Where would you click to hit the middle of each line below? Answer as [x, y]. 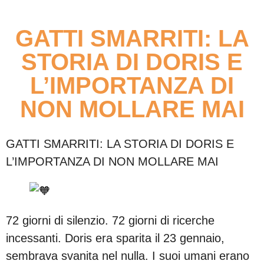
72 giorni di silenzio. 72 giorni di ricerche [110, 221]
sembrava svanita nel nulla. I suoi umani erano [128, 256]
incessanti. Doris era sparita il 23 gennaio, [115, 238]
